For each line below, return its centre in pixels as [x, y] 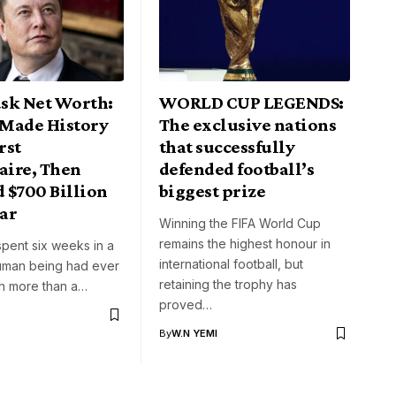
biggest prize [213, 191]
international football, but [231, 264]
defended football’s [237, 169]
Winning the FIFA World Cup [240, 224]
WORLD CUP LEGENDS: [251, 103]
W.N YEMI [194, 334]
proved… [186, 305]
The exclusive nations [248, 125]
